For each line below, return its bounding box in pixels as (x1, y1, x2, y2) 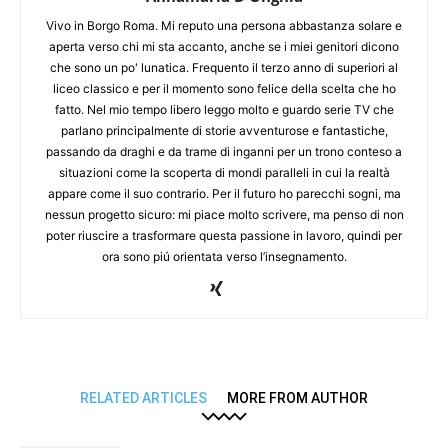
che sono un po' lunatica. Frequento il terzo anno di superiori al (50, 60, 398, 76)
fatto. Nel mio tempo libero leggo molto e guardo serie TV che (54, 102, 394, 118)
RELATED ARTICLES (80, 390, 207, 407)
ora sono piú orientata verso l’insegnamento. (101, 249, 347, 265)
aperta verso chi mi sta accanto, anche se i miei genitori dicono (49, 39, 399, 55)
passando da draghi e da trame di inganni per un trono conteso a (46, 144, 402, 160)
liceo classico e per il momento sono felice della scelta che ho (52, 81, 396, 97)
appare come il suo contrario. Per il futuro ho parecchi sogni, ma (47, 186, 401, 202)
